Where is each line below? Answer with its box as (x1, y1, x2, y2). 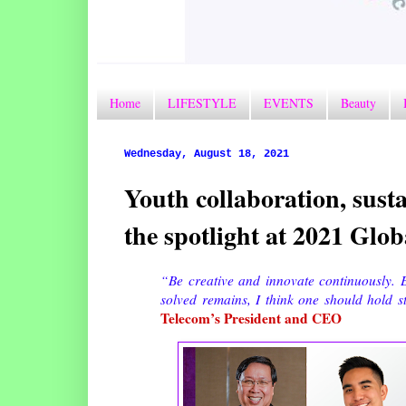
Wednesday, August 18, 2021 (124, 147, 289, 160)
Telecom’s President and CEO (160, 307, 342, 328)
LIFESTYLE (168, 94, 237, 112)
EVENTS (264, 94, 314, 112)
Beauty (341, 94, 376, 112)
